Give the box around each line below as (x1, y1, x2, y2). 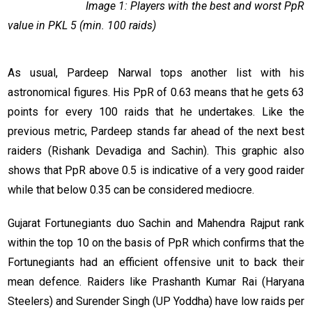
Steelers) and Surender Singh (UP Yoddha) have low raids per (8, 295, 304, 309)
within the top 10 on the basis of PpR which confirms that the (8, 236, 304, 250)
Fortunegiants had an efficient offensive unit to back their (8, 256, 304, 270)
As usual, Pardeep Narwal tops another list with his (8, 66, 304, 80)
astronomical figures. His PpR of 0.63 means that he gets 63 (8, 86, 304, 100)
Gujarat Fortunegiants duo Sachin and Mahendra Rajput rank (8, 217, 304, 231)
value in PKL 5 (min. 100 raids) (8, 19, 156, 33)
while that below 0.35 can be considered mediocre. (8, 183, 254, 197)
